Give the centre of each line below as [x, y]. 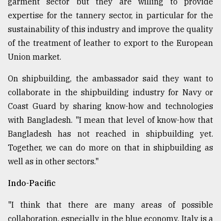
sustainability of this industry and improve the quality [110, 29]
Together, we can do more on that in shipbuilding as [110, 148]
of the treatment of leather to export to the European [110, 43]
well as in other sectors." [53, 162]
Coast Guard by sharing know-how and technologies [110, 106]
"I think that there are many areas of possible [110, 205]
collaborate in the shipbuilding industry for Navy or [110, 92]
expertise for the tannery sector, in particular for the [110, 16]
